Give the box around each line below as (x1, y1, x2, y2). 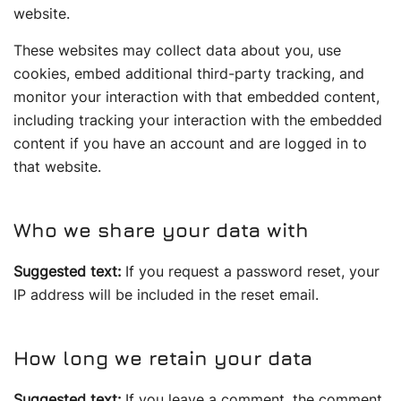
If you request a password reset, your (125, 262, 380, 280)
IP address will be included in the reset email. (13, 286, 319, 303)
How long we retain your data (13, 346, 312, 370)
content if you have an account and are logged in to (13, 134, 367, 152)
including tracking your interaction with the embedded (13, 111, 382, 129)
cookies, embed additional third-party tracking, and (13, 64, 364, 82)
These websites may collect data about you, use (13, 41, 341, 59)
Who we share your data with (13, 218, 309, 242)
